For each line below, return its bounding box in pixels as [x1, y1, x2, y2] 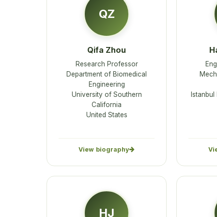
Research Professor [75, 60, 138, 68]
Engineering [88, 80, 125, 88]
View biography [78, 146, 130, 154]
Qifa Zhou [87, 45, 126, 55]
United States [86, 110, 127, 119]
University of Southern [71, 90, 142, 98]
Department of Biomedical [66, 70, 147, 78]
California [92, 100, 122, 108]
